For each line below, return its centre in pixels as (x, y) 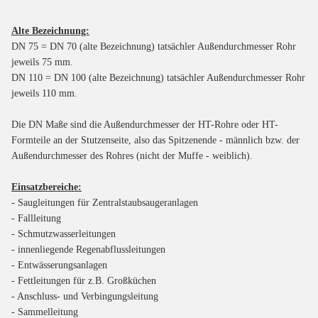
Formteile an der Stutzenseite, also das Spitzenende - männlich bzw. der (155, 140)
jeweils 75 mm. (42, 62)
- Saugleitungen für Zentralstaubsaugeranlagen (105, 202)
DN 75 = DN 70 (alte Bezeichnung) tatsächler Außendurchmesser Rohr (154, 46)
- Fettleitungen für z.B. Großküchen (84, 280)
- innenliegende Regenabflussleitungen (88, 249)
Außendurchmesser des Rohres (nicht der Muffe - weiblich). (132, 155)
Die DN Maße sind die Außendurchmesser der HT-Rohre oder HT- (145, 124)
